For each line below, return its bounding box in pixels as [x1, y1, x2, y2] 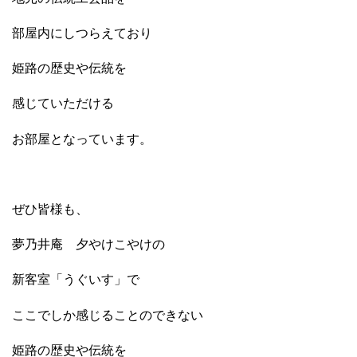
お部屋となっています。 [12, 131, 152, 146]
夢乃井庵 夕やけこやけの [12, 237, 165, 252]
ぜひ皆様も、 [12, 202, 88, 216]
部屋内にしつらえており [12, 26, 152, 40]
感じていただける [12, 96, 114, 111]
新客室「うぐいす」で [12, 273, 139, 287]
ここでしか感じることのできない [12, 308, 203, 322]
